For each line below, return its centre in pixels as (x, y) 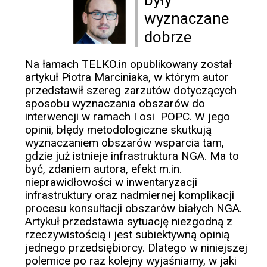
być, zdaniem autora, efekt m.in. (103, 169)
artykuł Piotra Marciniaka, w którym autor (127, 77)
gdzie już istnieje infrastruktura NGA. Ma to (132, 156)
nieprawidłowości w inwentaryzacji (111, 182)
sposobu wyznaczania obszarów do (115, 104)
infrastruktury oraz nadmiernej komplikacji (130, 195)
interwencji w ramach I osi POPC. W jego (128, 117)
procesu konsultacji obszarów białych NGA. (133, 209)
